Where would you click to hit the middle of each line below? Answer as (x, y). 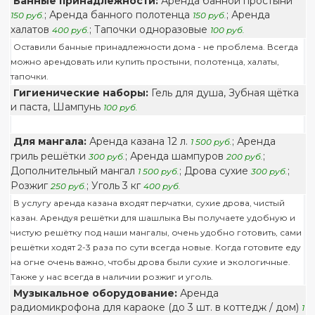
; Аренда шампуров (175, 156)
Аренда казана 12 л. (138, 141)
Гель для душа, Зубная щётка (223, 93)
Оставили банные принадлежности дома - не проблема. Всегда (155, 47)
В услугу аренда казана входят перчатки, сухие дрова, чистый (149, 203)
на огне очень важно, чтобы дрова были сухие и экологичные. (150, 262)
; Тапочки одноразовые (149, 30)
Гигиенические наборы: (81, 93)
